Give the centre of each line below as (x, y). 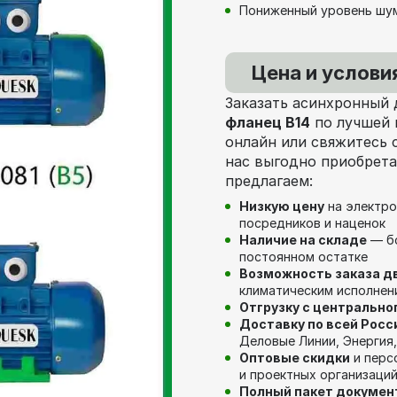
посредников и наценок (312, 222)
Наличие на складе (303, 239)
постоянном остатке (304, 256)
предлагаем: (269, 180)
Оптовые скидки (295, 357)
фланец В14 (268, 122)
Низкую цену (282, 206)
